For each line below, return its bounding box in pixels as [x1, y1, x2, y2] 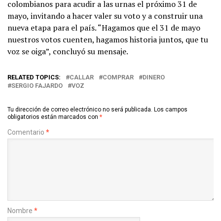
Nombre [7, 206, 34, 215]
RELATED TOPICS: [7, 73, 61, 81]
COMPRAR [103, 73, 134, 81]
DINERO [143, 73, 165, 81]
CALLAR [70, 73, 94, 81]
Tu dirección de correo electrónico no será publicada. [7, 106, 152, 113]
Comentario [7, 128, 46, 136]
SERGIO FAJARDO [11, 81, 63, 89]
